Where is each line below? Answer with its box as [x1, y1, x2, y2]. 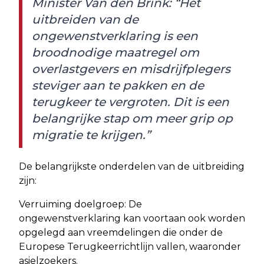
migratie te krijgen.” [32, 127, 150, 142]
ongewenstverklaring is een [32, 28, 198, 43]
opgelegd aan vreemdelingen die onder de [19, 226, 223, 238]
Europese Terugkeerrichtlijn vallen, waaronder [19, 240, 241, 252]
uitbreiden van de [32, 12, 138, 27]
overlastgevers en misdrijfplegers [32, 61, 230, 76]
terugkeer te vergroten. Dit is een [32, 94, 229, 109]
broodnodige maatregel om [32, 45, 199, 60]
